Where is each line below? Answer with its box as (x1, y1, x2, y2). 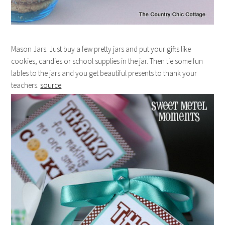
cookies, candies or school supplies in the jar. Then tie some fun (11, 56, 203, 66)
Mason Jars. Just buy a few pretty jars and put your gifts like (11, 44, 191, 54)
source (40, 80, 62, 90)
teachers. (11, 80, 41, 90)
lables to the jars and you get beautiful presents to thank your (11, 68, 197, 78)
